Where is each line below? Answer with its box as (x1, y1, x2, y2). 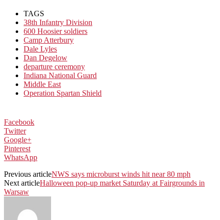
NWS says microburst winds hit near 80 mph (52, 170, 191, 179)
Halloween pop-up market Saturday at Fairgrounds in (40, 179, 205, 188)
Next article (4, 179, 40, 188)
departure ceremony (24, 62, 85, 71)
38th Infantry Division (24, 18, 92, 27)
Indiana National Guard (24, 71, 97, 80)
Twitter (4, 127, 26, 136)
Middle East (24, 80, 61, 89)
